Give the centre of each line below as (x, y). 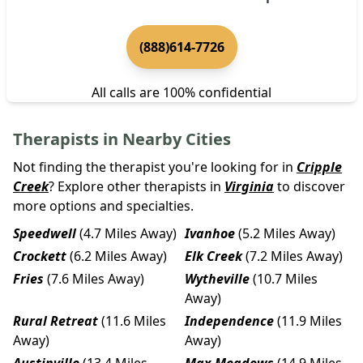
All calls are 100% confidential (181, 92)
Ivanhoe (210, 233)
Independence (229, 320)
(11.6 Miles (134, 320)
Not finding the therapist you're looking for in (153, 167)
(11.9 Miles (310, 320)
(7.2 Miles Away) (294, 256)
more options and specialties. (103, 205)
